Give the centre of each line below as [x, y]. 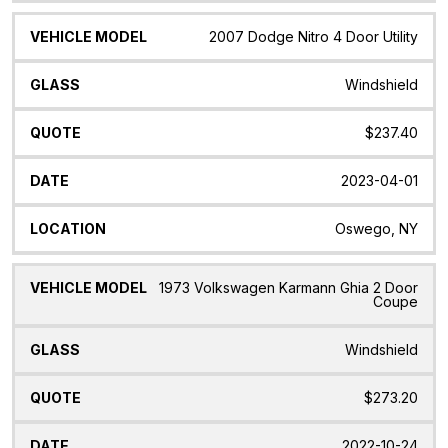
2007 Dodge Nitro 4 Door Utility [313, 36]
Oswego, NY [376, 228]
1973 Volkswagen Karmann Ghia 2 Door [288, 288]
